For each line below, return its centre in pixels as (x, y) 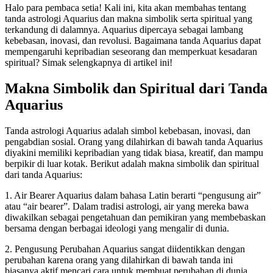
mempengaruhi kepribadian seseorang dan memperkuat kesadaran (131, 51)
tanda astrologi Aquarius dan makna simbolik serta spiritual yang (129, 18)
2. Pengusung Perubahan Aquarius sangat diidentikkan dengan (125, 249)
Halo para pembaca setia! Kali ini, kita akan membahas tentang (126, 7)
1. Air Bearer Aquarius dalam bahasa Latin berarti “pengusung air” (133, 195)
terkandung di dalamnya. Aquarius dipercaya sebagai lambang (124, 29)
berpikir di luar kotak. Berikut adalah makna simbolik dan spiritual (132, 163)
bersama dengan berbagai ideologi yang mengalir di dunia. (117, 228)
